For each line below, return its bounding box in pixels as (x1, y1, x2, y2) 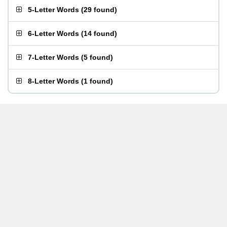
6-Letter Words (28, 29, 79, 37)
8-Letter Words (28, 77, 79, 85)
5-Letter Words (28, 6, 79, 14)
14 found (84, 29, 115, 37)
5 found (84, 53, 110, 61)
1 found (84, 77, 110, 85)
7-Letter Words (28, 53, 79, 61)
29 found (84, 6, 115, 14)
